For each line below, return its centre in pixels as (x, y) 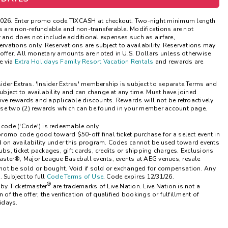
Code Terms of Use (75, 176)
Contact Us (98, 63)
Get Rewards (103, 17)
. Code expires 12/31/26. (139, 176)
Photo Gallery (105, 40)
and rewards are (178, 61)
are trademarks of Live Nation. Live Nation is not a (126, 186)
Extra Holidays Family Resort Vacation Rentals (84, 61)
